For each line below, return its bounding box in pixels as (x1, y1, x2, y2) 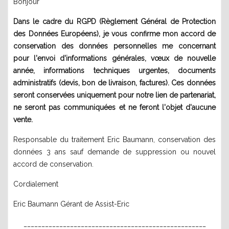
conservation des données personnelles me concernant (13, 42, 216, 50)
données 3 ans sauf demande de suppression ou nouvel (13, 148, 216, 156)
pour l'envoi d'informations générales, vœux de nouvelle (13, 54, 216, 62)
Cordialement (13, 180, 58, 188)
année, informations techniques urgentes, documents (13, 66, 216, 75)
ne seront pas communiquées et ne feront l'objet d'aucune (13, 103, 216, 111)
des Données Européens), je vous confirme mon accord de (13, 30, 216, 38)
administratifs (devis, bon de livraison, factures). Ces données (13, 79, 216, 87)
